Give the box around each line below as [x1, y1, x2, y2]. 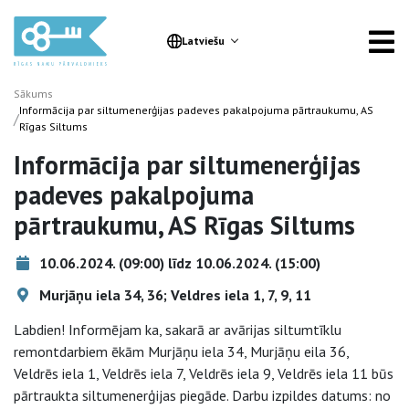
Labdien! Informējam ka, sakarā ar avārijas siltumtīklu [14, 320, 341, 339]
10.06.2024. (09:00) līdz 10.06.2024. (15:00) [36, 254, 320, 272]
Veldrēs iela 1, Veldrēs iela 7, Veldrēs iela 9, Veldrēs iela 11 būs [14, 364, 393, 383]
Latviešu [181, 34, 225, 47]
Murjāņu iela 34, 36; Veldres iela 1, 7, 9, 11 [36, 286, 311, 304]
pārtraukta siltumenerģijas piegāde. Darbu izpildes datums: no [14, 386, 391, 404]
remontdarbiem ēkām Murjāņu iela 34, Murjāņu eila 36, [14, 342, 349, 361]
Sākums [14, 87, 53, 100]
